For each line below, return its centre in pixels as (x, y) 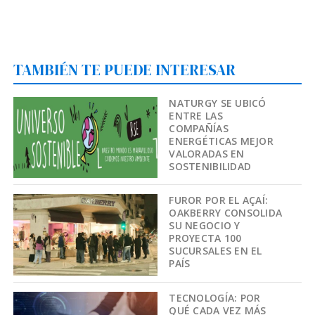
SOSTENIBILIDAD (210, 167)
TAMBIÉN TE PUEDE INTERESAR (125, 69)
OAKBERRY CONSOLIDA (226, 213)
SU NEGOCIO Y (205, 226)
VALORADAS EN (207, 154)
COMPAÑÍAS (199, 129)
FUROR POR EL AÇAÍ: (219, 200)
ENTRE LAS (196, 116)
